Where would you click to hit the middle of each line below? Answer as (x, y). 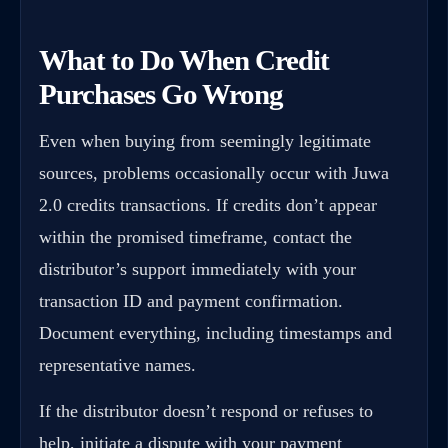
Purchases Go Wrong (161, 93)
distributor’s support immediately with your (197, 269)
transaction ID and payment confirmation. (191, 301)
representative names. (117, 365)
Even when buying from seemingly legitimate (205, 141)
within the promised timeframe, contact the (195, 237)
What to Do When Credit (184, 59)
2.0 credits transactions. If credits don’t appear (208, 205)
